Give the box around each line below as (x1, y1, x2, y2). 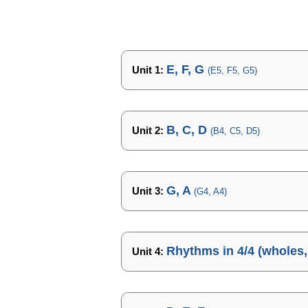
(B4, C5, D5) (210, 126, 260, 136)
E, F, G (166, 63, 208, 76)
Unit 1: (131, 64, 166, 76)
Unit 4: (131, 245, 166, 257)
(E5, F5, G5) (207, 65, 257, 76)
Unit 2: (131, 124, 166, 136)
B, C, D (166, 123, 210, 137)
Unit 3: (131, 185, 166, 197)
